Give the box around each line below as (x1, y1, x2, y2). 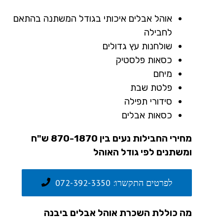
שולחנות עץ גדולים (103, 40, 172, 52)
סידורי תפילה (124, 95, 172, 107)
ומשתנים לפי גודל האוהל (93, 146, 192, 158)
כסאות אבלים (122, 109, 172, 121)
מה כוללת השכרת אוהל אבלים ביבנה (44, 207, 192, 219)
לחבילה (144, 26, 172, 38)
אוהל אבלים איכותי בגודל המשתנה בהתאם (13, 12, 172, 24)
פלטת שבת (130, 81, 172, 93)
